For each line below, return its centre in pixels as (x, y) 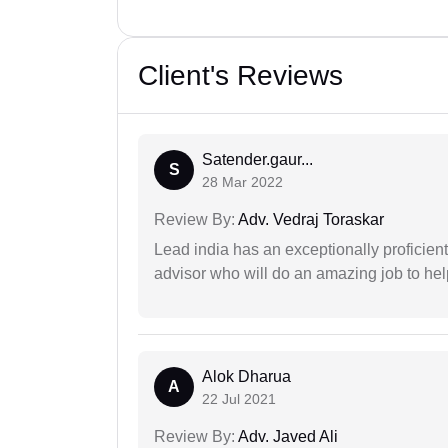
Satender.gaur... (257, 160)
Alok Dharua (246, 377)
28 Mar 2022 (242, 182)
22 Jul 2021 (239, 399)
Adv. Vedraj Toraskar (309, 220)
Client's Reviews (240, 76)
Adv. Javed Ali (286, 437)
